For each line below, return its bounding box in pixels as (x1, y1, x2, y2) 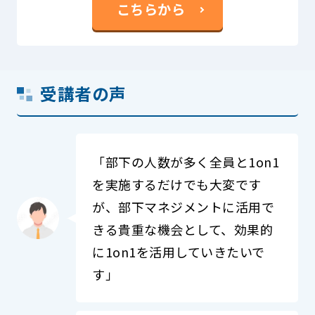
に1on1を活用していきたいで (92, 243, 265, 262)
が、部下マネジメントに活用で (92, 198, 275, 217)
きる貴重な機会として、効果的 (92, 220, 274, 239)
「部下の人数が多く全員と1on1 (92, 153, 280, 172)
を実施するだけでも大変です (92, 175, 262, 194)
